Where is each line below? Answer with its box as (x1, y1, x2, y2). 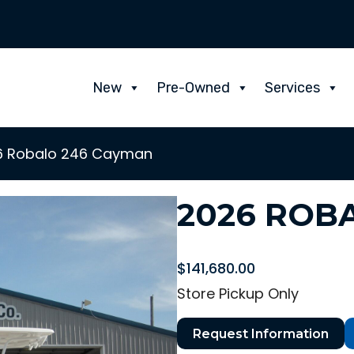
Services (265, 78, 321, 96)
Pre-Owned (156, 78, 231, 96)
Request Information (193, 326, 329, 341)
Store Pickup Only (177, 283, 299, 303)
